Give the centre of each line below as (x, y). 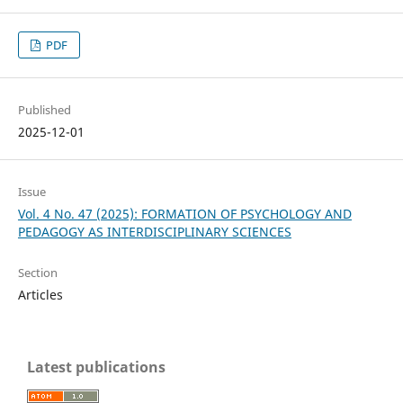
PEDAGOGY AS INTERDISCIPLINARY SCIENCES (154, 231)
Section (37, 272)
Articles (40, 294)
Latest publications (96, 367)
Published (44, 109)
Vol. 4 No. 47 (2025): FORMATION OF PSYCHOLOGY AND (184, 213)
